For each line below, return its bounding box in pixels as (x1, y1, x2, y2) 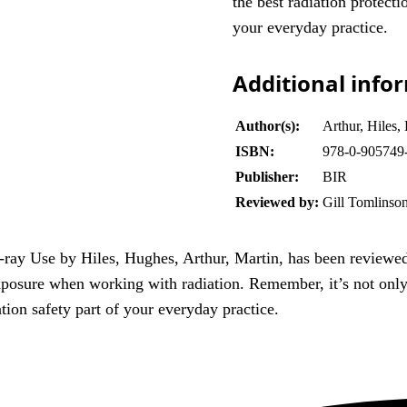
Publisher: (235, 169, 299, 184)
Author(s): (235, 118, 300, 134)
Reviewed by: (235, 194, 319, 210)
